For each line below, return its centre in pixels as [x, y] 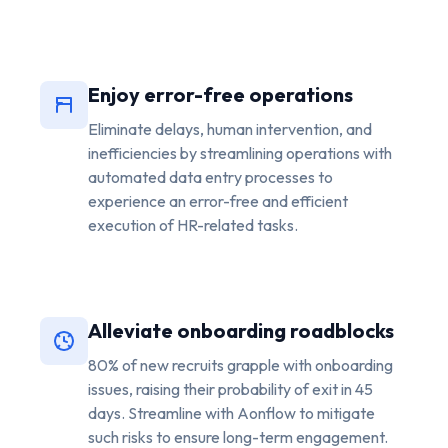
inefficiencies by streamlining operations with [240, 152]
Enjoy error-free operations [220, 94]
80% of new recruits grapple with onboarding [240, 364]
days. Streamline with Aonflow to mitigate [231, 412]
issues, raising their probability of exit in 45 [230, 388]
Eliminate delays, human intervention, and [230, 128]
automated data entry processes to [210, 176]
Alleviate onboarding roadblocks [241, 330]
